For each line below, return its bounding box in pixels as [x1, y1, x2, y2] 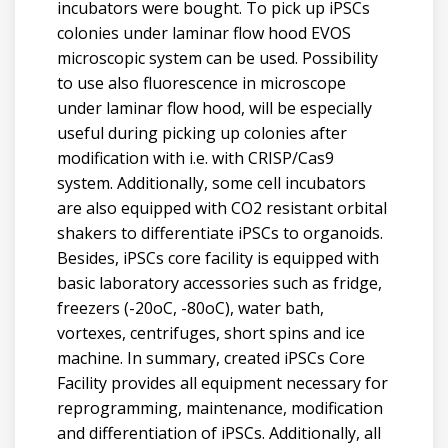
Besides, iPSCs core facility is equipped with [56, 246, 379, 269]
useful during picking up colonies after [56, 121, 347, 144]
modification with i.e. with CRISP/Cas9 [56, 146, 334, 169]
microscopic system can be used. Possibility [56, 46, 378, 69]
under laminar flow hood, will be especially [56, 96, 372, 119]
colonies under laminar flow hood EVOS [56, 21, 351, 44]
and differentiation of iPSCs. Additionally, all [56, 421, 381, 444]
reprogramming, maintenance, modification [56, 396, 383, 419]
